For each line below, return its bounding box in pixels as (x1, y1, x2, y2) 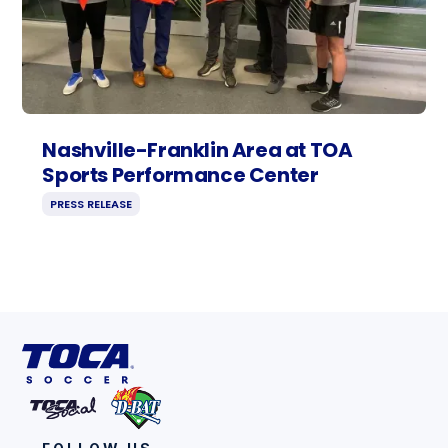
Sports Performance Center (42, 161, 319, 190)
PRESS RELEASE (50, 196, 133, 213)
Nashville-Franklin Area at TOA (42, 136, 353, 165)
